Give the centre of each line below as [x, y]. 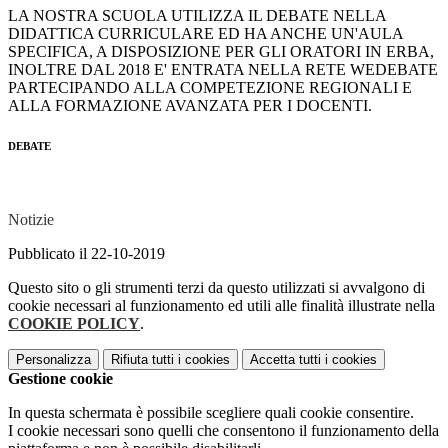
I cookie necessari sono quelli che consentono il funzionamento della [223, 431]
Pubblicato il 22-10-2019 [86, 254]
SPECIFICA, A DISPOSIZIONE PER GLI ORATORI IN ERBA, [221, 52]
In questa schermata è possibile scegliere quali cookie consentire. [211, 413]
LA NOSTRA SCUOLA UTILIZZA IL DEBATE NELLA [197, 16]
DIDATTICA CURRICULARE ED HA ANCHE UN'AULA [205, 34]
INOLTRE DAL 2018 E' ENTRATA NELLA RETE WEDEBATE [223, 70]
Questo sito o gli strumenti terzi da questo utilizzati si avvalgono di [216, 288]
